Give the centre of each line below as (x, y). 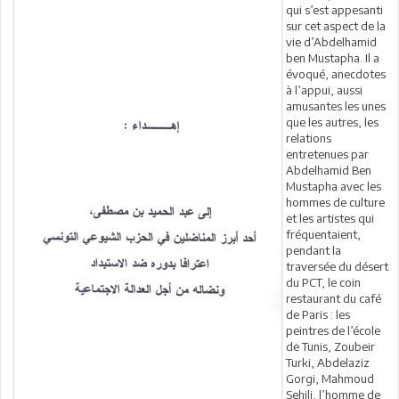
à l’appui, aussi (324, 90)
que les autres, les (332, 122)
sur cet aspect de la (336, 26)
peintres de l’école (333, 331)
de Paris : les (318, 315)
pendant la (313, 251)
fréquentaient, (323, 235)
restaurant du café (334, 299)
